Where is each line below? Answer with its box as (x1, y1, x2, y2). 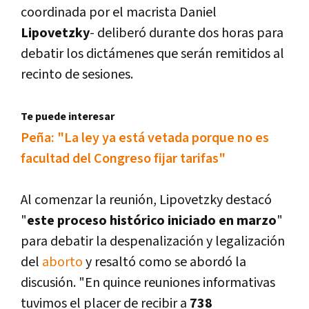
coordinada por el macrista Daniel (21, 3, 217, 22)
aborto (42, 253, 83, 272)
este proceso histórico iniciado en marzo (27, 212, 277, 230)
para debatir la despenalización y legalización (21, 232, 285, 251)
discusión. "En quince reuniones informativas (21, 274, 275, 292)
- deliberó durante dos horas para (90, 24, 283, 43)
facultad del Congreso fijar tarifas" (21, 150, 226, 168)
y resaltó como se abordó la (83, 253, 246, 272)
